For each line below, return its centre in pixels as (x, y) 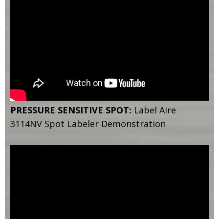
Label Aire (155, 110)
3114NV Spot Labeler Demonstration (88, 123)
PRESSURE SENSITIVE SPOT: (72, 110)
